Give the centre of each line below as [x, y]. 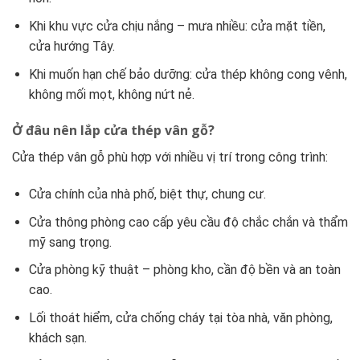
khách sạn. [57, 337]
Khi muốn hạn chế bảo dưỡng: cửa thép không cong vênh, [188, 74]
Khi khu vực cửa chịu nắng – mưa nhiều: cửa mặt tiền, [177, 26]
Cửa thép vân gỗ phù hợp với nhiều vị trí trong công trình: [170, 157]
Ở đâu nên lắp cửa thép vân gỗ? [113, 131]
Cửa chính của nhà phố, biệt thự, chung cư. [147, 194]
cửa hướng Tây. [72, 46]
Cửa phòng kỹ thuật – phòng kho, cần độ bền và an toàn [184, 270]
